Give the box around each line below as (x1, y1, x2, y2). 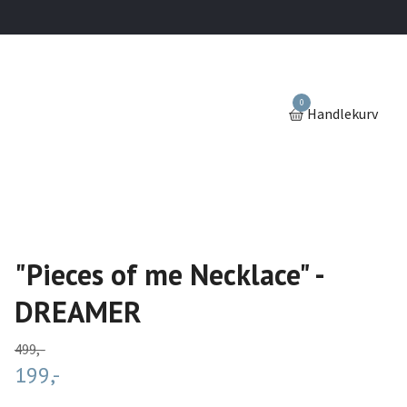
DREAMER (14, 293, 142, 331)
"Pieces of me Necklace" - (14, 255, 323, 293)
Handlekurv (307, 104, 378, 124)
